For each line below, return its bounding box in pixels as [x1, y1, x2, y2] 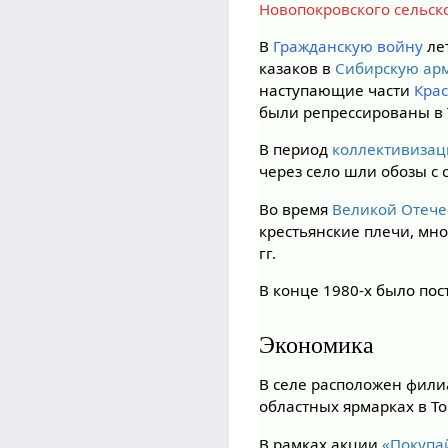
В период [259, 139, 333, 160]
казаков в [259, 58, 336, 79]
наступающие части [259, 80, 415, 101]
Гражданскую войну [273, 36, 424, 57]
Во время [259, 198, 333, 219]
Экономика [259, 331, 375, 359]
